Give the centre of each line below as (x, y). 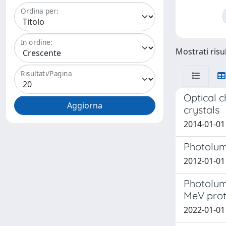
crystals (202, 110)
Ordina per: (40, 11)
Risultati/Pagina (46, 74)
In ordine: (37, 42)
